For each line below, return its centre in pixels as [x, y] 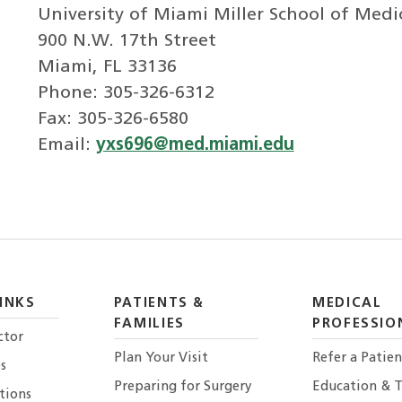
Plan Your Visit [161, 359]
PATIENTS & [159, 303]
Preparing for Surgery [182, 388]
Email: [66, 146]
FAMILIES [149, 324]
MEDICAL [347, 303]
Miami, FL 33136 [107, 68]
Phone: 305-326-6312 [126, 94]
